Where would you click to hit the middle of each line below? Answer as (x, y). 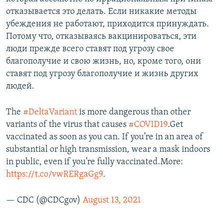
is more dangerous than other (134, 112)
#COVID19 (148, 125)
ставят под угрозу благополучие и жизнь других (102, 74)
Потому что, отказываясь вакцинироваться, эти (101, 37)
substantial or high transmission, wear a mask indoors (108, 150)
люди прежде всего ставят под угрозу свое (90, 49)
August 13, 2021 (112, 201)
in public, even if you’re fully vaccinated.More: (95, 162)
